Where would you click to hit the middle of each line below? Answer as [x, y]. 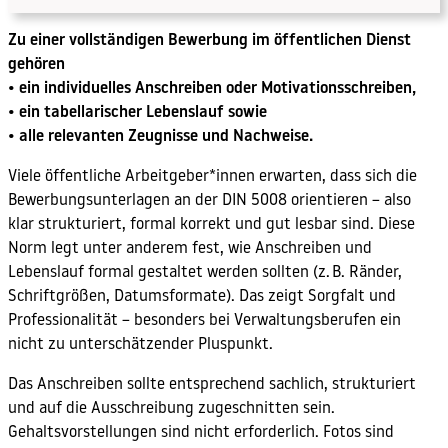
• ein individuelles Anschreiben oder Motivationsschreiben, [212, 88]
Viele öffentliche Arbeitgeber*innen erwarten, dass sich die [212, 177]
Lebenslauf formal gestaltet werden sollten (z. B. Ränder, [205, 273]
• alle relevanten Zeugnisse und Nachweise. [160, 136]
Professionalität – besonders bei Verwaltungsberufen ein [204, 321]
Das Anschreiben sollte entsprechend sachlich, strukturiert [212, 385]
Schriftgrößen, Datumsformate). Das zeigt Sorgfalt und [202, 297]
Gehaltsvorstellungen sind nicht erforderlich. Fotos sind [201, 433]
